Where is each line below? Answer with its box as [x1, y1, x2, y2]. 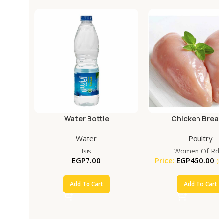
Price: [154, 155, 175, 165]
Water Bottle [64, 113, 109, 124]
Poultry [188, 133, 213, 143]
